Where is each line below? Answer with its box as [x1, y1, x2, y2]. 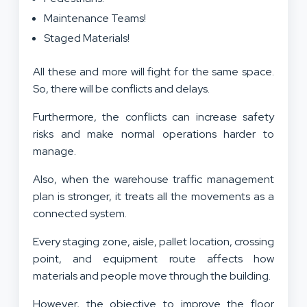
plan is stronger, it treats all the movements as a [33, 188, 274, 204]
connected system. [33, 206, 129, 221]
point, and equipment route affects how [33, 251, 274, 266]
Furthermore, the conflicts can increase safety [33, 109, 274, 124]
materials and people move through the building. [33, 268, 273, 283]
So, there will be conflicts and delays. [33, 81, 210, 96]
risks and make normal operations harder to [33, 126, 274, 141]
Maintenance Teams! [44, 10, 146, 25]
